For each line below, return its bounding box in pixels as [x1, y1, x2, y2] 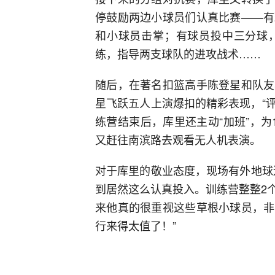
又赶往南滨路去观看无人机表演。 [95, 131, 261, 148]
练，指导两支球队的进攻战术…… [95, 45, 261, 62]
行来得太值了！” [95, 217, 176, 234]
